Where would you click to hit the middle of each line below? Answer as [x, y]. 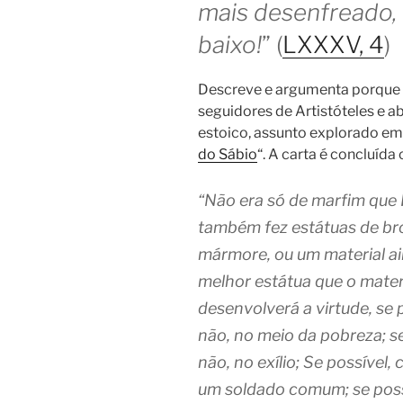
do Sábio [228, 154]
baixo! [230, 45]
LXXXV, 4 [333, 45]
